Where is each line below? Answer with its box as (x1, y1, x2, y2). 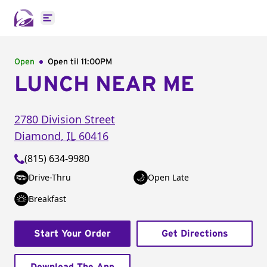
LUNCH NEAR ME (14, 74, 194, 95)
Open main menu (46, 17, 126, 31)
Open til (48, 58, 81, 66)
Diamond (14, 129, 61, 143)
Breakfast (29, 193, 66, 204)
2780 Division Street (14, 112, 115, 126)
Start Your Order (34, 229, 111, 238)
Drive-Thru (29, 172, 71, 183)
